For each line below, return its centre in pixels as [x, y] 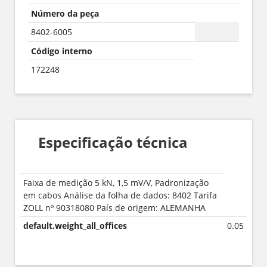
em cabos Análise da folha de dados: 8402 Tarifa [120, 195]
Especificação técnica [113, 142]
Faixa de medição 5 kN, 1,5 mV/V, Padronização [116, 182]
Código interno [61, 51]
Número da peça [65, 13]
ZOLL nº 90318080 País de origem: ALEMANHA [114, 207]
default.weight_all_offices [75, 225]
